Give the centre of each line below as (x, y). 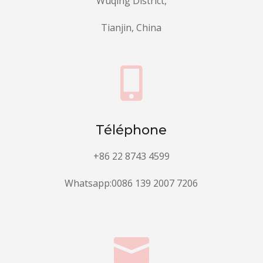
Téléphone (131, 130)
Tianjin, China (131, 28)
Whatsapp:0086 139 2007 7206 (131, 183)
